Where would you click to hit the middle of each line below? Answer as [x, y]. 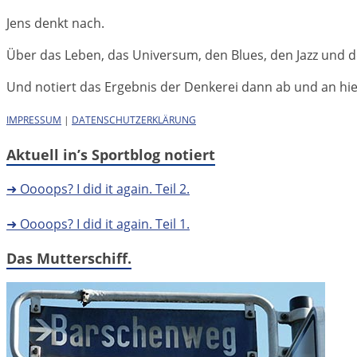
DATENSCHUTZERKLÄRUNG [134, 120]
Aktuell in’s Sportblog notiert [111, 154]
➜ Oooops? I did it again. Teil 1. [98, 224]
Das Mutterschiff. [69, 258]
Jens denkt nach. [55, 23]
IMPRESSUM [34, 120]
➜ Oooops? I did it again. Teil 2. [98, 188]
